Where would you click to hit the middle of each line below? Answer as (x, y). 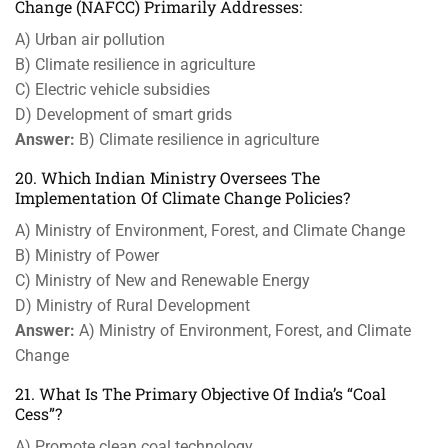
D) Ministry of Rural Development (132, 305)
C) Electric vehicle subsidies (112, 89)
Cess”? (38, 413)
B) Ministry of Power (87, 255)
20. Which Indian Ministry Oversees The (167, 177)
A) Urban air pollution (90, 39)
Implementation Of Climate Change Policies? (182, 197)
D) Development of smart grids (123, 114)
